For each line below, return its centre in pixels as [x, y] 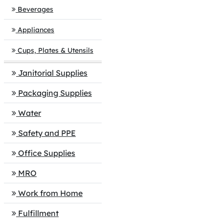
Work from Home [50, 193]
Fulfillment [38, 213]
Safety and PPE [47, 133]
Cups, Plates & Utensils [55, 50]
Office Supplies [47, 153]
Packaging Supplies [55, 93]
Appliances [36, 30]
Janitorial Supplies [53, 73]
